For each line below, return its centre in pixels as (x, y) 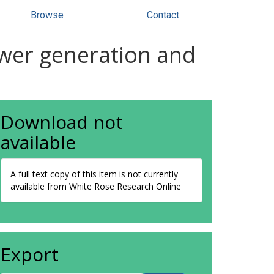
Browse (47, 15)
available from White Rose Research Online (96, 186)
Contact (163, 15)
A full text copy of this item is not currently (94, 174)
